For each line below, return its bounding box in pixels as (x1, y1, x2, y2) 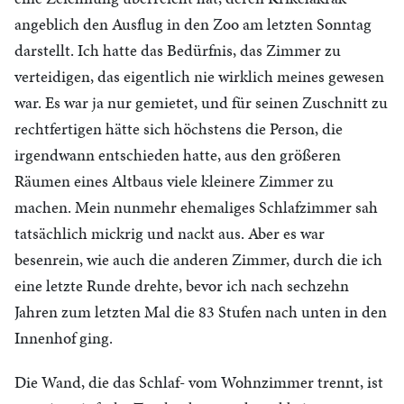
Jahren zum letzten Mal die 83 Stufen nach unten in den (14, 300, 387, 323)
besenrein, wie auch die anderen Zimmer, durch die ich (14, 248, 382, 271)
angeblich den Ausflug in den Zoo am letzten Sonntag (14, 13, 372, 35)
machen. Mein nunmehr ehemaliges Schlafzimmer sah (14, 196, 378, 218)
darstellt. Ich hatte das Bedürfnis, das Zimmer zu (14, 39, 341, 61)
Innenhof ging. (14, 326, 113, 349)
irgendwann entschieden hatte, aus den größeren (14, 143, 341, 166)
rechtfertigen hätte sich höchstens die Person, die (14, 117, 343, 140)
